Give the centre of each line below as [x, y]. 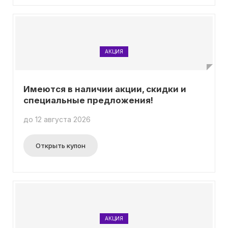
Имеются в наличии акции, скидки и [105, 89]
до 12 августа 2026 [57, 119]
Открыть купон [61, 146]
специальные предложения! [88, 100]
